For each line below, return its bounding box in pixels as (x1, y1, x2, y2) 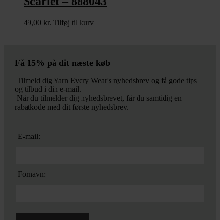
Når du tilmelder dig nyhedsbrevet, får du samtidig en (15, 94, 182, 103)
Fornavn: (16, 170, 46, 179)
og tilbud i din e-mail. (15, 85, 81, 94)
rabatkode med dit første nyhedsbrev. (15, 103, 129, 111)
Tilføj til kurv (53, 18, 94, 27)
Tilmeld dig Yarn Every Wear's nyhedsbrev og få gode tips (15, 76, 197, 85)
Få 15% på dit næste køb (15, 58, 110, 68)
